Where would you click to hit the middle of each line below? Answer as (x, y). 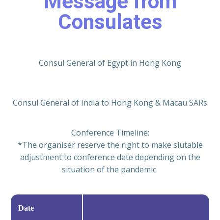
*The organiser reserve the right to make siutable (110, 145)
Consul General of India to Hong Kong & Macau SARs (110, 103)
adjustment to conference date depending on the (110, 157)
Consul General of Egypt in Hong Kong (110, 63)
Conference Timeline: (110, 133)
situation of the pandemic (110, 170)
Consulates (110, 22)
